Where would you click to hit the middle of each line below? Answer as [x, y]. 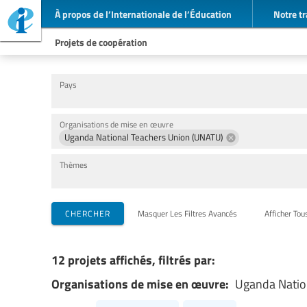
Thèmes [73, 164]
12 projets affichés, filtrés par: [133, 259]
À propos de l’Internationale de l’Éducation [143, 13]
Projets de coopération [101, 42]
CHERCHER [88, 213]
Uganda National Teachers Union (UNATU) [144, 137]
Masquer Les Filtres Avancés [187, 213]
